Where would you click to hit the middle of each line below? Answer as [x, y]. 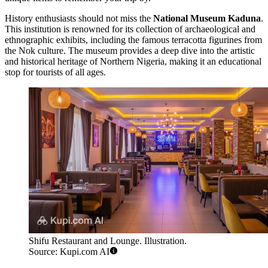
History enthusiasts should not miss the [79, 19]
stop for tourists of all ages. [55, 72]
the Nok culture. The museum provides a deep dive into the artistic [130, 51]
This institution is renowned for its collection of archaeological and [130, 29]
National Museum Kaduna [207, 19]
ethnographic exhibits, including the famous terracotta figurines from [133, 40]
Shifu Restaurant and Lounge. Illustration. [108, 241]
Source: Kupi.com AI [69, 252]
